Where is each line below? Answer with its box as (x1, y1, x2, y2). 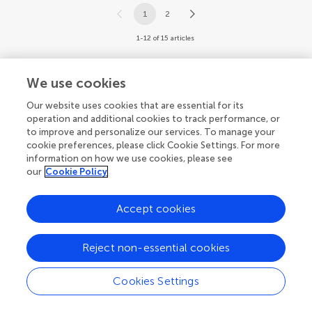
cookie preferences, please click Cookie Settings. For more (26, 140, 281, 150)
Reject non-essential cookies (81, 241, 231, 254)
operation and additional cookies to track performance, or (26, 114, 281, 124)
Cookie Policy (45, 166, 108, 177)
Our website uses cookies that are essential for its (26, 100, 244, 111)
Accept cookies (116, 202, 196, 215)
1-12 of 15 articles (136, 34, 194, 42)
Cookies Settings (113, 274, 199, 288)
